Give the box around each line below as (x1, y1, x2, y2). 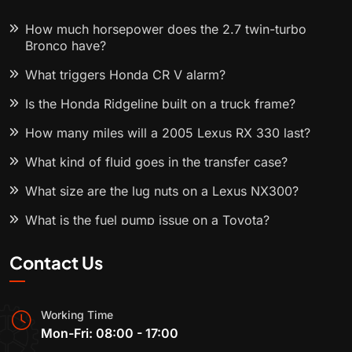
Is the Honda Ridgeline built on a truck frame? (25, 96, 295, 112)
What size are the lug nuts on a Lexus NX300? (25, 183, 299, 200)
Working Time (41, 308, 113, 322)
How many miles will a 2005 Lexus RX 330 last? (25, 125, 310, 141)
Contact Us (9, 251, 103, 274)
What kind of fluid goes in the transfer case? (25, 154, 288, 170)
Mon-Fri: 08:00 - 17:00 (41, 325, 178, 342)
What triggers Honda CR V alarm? (25, 67, 225, 83)
